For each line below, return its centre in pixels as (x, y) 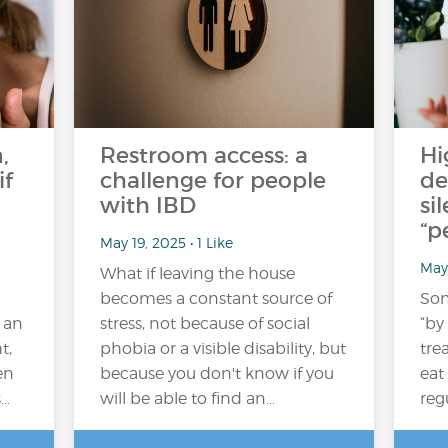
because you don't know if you (217, 373)
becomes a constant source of (216, 298)
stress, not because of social (205, 323)
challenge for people (213, 180)
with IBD (148, 205)
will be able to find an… (187, 398)
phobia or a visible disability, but (223, 348)
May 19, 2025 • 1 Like (166, 242)
